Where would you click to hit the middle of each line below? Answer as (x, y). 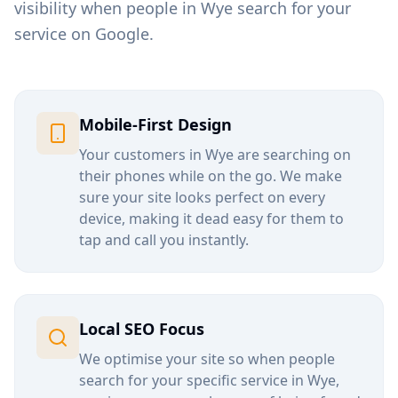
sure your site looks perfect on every (202, 197)
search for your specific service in (193, 380)
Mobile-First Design (155, 124)
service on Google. (84, 34)
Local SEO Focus (142, 329)
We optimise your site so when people (207, 359)
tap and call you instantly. (164, 240)
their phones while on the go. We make (211, 176)
